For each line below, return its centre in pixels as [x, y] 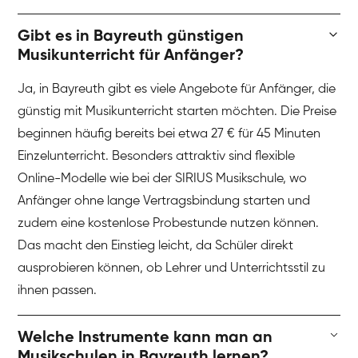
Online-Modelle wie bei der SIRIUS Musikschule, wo [163, 179]
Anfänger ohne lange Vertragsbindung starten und [164, 202]
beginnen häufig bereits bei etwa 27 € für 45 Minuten [169, 135]
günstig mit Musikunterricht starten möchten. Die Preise [177, 112]
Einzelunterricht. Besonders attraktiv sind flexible [157, 157]
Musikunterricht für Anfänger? [131, 56]
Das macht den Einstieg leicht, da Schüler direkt [156, 247]
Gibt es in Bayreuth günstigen [131, 37]
